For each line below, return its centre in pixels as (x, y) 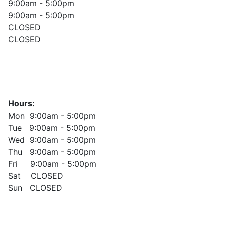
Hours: (21, 103)
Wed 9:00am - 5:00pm (52, 140)
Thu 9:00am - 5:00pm (52, 152)
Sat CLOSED (36, 176)
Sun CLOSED (35, 188)
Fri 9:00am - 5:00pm (52, 164)
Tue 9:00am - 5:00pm (52, 128)
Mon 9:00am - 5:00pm (52, 116)
